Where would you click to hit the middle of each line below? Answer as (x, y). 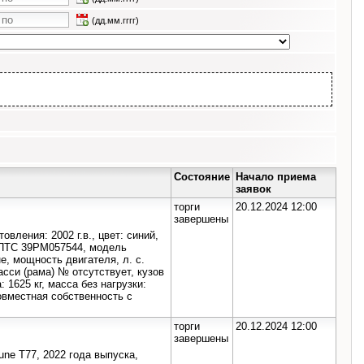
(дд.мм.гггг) (115, 20)
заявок (253, 188)
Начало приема (276, 176)
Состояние (202, 176)
